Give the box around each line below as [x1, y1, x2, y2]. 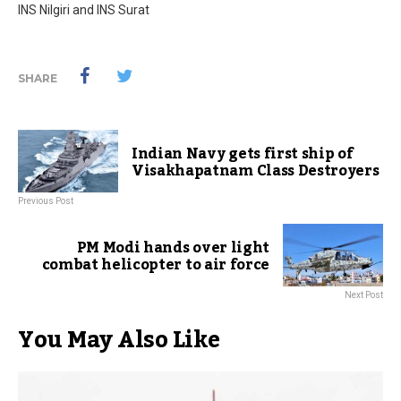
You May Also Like [18, 317, 220, 363]
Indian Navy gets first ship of [132, 139, 354, 168]
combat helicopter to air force [41, 250, 269, 279]
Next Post [345, 289, 383, 300]
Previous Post [18, 195, 73, 206]
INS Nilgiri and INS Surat [18, 2, 149, 17]
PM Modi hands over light [76, 233, 269, 262]
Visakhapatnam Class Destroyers [132, 156, 380, 185]
